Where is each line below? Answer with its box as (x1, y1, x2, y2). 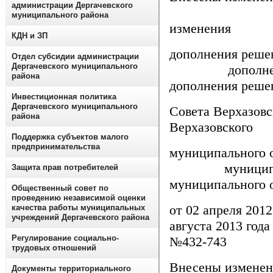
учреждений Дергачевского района (12, 213, 149, 222)
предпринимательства (12, 142, 100, 151)
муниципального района (12, 10, 108, 19)
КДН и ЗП (12, 31, 48, 40)
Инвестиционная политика (12, 92, 116, 101)
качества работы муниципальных (12, 203, 145, 212)
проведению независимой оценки (12, 193, 146, 202)
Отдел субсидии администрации (12, 52, 139, 61)
